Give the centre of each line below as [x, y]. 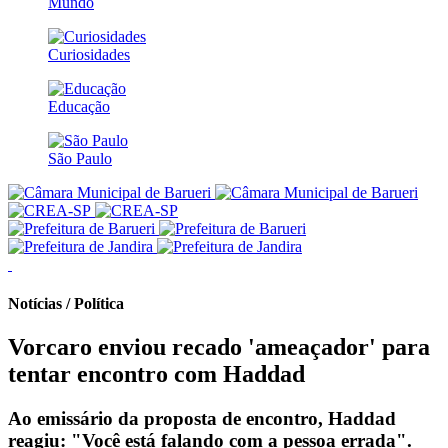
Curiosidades [89, 54]
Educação [79, 106]
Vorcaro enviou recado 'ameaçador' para [219, 347]
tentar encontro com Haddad [156, 374]
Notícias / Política [66, 304]
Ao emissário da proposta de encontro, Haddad [202, 419]
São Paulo [80, 158]
